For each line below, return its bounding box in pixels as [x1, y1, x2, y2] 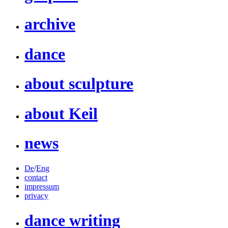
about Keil [24, 104, 98, 123]
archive [24, 15, 75, 34]
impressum [24, 182, 59, 191]
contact [24, 173, 47, 182]
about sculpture [24, 74, 133, 93]
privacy [24, 191, 48, 200]
